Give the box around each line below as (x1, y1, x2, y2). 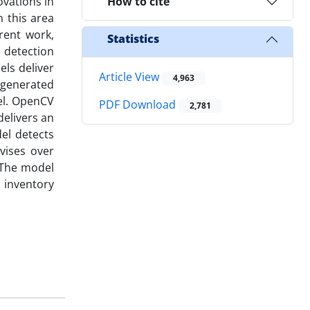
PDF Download (99, 97, 179, 113)
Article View (99, 69, 162, 84)
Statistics (107, 31, 159, 47)
